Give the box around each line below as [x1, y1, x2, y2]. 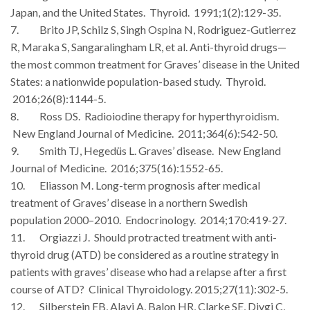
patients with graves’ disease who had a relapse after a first [10, 264, 286, 278]
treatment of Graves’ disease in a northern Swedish [10, 195, 248, 209]
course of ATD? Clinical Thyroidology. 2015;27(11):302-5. [10, 282, 288, 295]
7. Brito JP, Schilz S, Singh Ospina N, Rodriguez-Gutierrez [10, 22, 296, 36]
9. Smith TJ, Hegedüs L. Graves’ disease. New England [10, 143, 281, 157]
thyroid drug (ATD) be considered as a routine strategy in [10, 247, 279, 261]
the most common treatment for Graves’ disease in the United [10, 57, 300, 71]
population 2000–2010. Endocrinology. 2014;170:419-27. [10, 212, 286, 226]
